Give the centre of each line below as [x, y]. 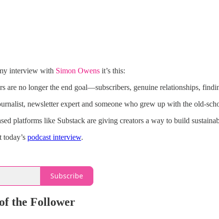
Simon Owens [78, 70]
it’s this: [112, 70]
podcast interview [54, 137]
